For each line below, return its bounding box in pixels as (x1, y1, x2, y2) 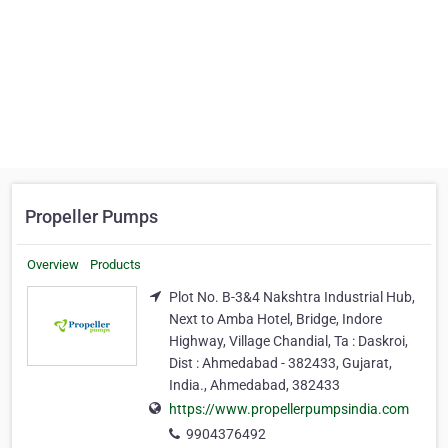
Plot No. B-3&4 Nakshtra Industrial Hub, (169, 289, 415, 305)
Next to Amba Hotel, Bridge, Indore (169, 311, 382, 327)
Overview (27, 257, 79, 272)
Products (90, 257, 141, 272)
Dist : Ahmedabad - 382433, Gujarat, (169, 355, 392, 371)
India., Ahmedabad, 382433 (169, 377, 340, 393)
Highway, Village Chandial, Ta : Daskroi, (169, 333, 408, 349)
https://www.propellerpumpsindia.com (169, 401, 409, 418)
